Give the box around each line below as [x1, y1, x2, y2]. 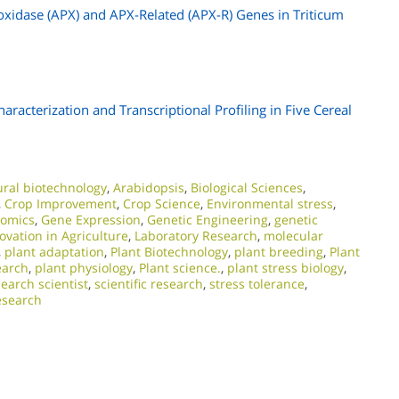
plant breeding [234, 243, 323, 260]
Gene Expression [41, 211, 141, 228]
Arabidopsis [113, 179, 184, 196]
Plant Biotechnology [110, 243, 228, 260]
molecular [264, 227, 323, 244]
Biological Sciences [191, 179, 303, 196]
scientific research [94, 275, 203, 292]
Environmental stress [207, 195, 333, 212]
